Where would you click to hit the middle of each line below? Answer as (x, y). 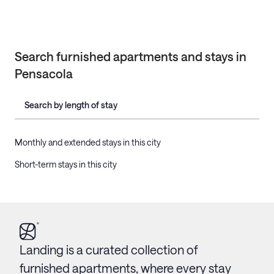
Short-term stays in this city (66, 165)
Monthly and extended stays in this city (88, 143)
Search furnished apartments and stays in (131, 57)
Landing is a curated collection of (109, 249)
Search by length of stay (71, 105)
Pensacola (44, 74)
